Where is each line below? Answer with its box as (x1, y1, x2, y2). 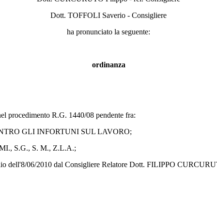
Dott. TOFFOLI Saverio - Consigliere (50, 11, 167, 19)
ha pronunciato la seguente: (67, 27, 150, 36)
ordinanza (92, 60, 125, 69)
